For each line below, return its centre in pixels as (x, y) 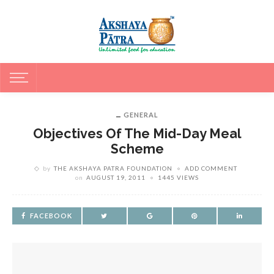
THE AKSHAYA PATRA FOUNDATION (113, 168)
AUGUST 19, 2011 (116, 177)
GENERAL (141, 115)
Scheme (137, 149)
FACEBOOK (51, 216)
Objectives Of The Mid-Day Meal (137, 134)
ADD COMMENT (211, 168)
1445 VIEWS (178, 177)
